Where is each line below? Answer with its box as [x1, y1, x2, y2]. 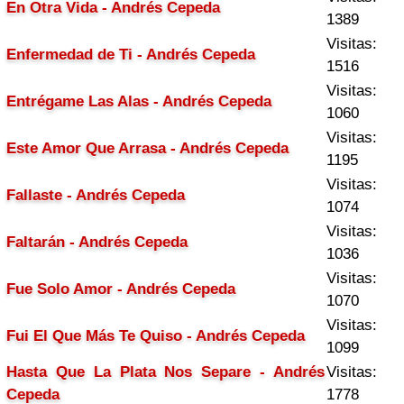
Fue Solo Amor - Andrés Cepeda [6, 280, 235, 298]
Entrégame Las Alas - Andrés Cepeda [6, 93, 271, 110]
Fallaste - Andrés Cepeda [6, 187, 185, 204]
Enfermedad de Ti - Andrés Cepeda [6, 46, 255, 63]
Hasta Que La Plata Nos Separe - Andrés [6, 363, 325, 381]
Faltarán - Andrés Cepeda [6, 234, 188, 251]
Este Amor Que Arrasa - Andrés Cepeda [6, 140, 289, 157]
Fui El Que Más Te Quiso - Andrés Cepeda [6, 327, 305, 344]
